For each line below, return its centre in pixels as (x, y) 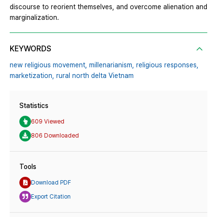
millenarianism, (112, 65)
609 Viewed (48, 121)
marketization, (32, 76)
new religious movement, (48, 65)
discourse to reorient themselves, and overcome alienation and (108, 7)
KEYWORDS (31, 49)
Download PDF (51, 182)
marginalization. (34, 18)
